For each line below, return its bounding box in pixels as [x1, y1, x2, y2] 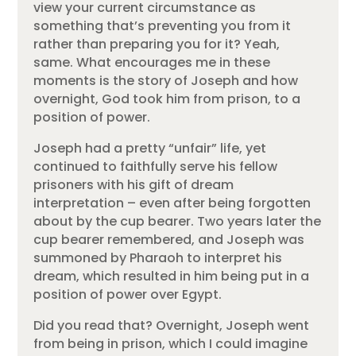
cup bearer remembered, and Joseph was [33, 230, 305, 249]
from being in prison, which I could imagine [33, 334, 308, 353]
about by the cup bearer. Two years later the [33, 211, 322, 230]
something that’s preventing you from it [33, 16, 292, 35]
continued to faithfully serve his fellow [33, 157, 278, 176]
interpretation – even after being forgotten [33, 193, 311, 212]
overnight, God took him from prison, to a [33, 89, 301, 108]
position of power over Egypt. [33, 284, 222, 304]
